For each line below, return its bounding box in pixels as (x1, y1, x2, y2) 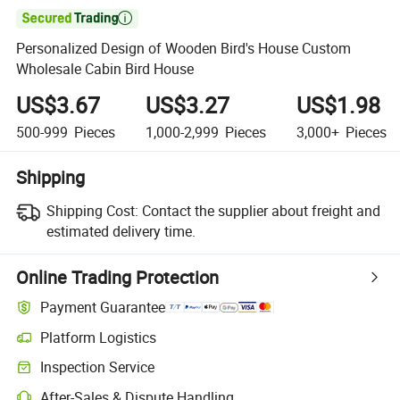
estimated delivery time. (46, 221, 196, 241)
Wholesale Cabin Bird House (16, 59, 195, 79)
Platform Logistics (40, 327, 157, 347)
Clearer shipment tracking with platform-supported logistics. (15, 337, 348, 354)
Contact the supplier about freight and (141, 200, 380, 221)
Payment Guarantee (40, 297, 166, 318)
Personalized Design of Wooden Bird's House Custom (16, 38, 352, 59)
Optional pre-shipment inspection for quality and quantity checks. (15, 366, 376, 384)
